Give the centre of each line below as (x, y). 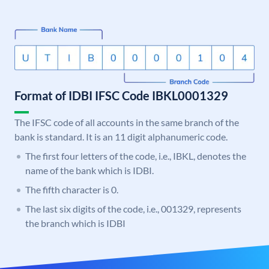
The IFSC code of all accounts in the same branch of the (127, 122)
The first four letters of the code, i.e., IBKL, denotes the (136, 156)
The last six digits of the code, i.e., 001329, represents (133, 209)
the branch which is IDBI (75, 223)
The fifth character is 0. (72, 190)
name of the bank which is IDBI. (89, 171)
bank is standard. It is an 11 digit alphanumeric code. (121, 137)
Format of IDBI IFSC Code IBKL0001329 (121, 96)
